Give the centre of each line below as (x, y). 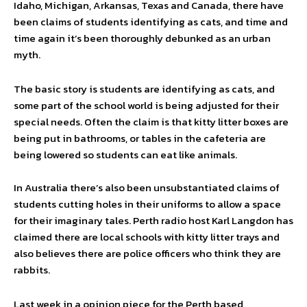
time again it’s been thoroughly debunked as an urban (142, 38)
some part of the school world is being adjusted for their (146, 106)
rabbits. (32, 270)
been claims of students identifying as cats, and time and (151, 22)
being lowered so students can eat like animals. (125, 155)
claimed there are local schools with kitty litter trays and (147, 237)
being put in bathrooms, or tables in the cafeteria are (140, 138)
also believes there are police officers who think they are (147, 254)
